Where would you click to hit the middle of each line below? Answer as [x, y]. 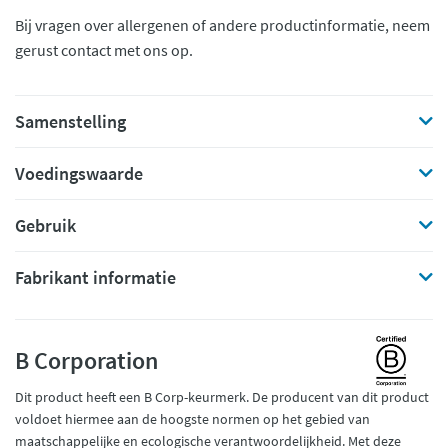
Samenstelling [70, 121]
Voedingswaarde [79, 173]
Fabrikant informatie [95, 277]
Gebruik [45, 225]
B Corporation [86, 360]
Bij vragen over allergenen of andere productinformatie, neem [222, 25]
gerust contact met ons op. [104, 50]
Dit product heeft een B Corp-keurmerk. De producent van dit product [222, 397]
